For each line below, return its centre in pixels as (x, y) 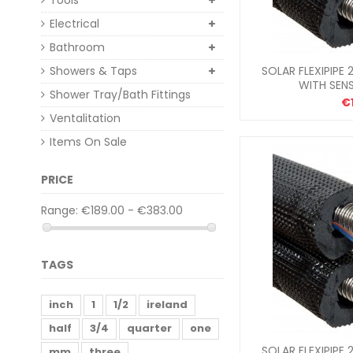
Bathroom (77, 47)
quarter (149, 328)
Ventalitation (85, 118)
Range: (59, 210)
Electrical (74, 24)
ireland (167, 305)
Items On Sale (88, 142)
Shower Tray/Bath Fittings (120, 95)
